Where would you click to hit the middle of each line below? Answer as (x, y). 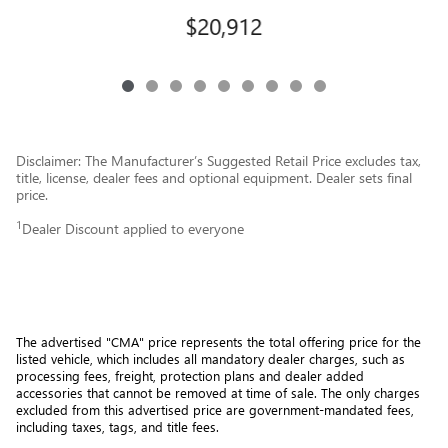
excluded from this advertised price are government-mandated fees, (215, 410)
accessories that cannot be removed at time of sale (165, 393)
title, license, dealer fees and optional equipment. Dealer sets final (214, 178)
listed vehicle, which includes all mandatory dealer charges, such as (210, 359)
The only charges (370, 393)
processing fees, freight (84, 376)
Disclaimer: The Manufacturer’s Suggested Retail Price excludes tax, (218, 161)
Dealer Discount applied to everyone (133, 229)
